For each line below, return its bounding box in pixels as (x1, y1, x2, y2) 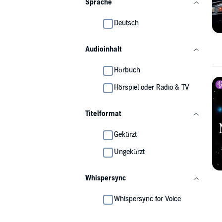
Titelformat (85, 110, 121, 118)
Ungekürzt (114, 148, 145, 156)
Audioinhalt (85, 45, 122, 54)
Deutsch (114, 19, 139, 27)
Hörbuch (114, 66, 140, 74)
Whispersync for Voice (114, 195, 181, 203)
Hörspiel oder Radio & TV (114, 83, 189, 92)
